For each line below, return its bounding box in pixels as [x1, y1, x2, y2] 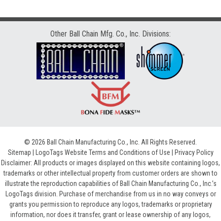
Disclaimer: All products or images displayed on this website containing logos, [1, 159, 220, 167]
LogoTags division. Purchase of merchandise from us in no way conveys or [5, 190, 216, 198]
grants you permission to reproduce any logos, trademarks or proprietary [9, 200, 212, 209]
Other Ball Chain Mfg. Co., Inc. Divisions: [50, 29, 171, 39]
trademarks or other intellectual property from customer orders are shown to [3, 169, 218, 178]
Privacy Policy [174, 148, 214, 157]
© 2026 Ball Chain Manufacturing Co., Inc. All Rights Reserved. [24, 138, 197, 147]
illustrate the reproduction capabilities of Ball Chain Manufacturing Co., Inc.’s [4, 180, 217, 188]
